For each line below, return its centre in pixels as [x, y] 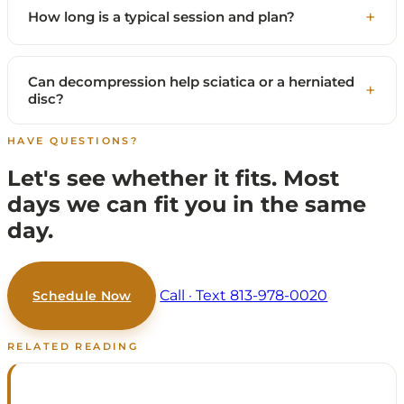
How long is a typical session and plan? [161, 17]
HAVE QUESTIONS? [73, 140]
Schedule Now [82, 295]
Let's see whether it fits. [145, 178]
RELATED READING [73, 346]
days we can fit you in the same [187, 204]
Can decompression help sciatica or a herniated [191, 81]
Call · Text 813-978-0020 [244, 295]
